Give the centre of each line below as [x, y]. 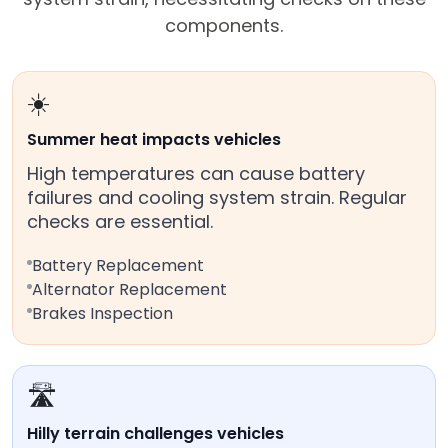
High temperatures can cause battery [196, 174]
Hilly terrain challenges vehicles [155, 434]
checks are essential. [120, 222]
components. [224, 26]
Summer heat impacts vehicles [154, 140]
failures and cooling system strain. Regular [217, 198]
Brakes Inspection [102, 314]
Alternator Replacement [129, 290]
